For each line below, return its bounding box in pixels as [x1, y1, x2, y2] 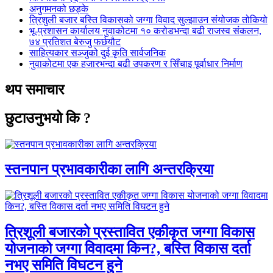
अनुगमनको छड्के [29, 3, 88, 14]
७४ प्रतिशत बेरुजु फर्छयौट [29, 36, 121, 47]
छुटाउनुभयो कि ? [5, 110, 91, 126]
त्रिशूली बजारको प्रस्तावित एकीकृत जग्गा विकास [5, 224, 255, 241]
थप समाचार [5, 81, 64, 97]
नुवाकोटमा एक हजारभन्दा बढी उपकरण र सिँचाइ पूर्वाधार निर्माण [29, 58, 243, 69]
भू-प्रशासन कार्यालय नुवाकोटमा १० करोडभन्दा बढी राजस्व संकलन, [29, 25, 261, 36]
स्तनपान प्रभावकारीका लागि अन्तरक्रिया [5, 161, 213, 178]
